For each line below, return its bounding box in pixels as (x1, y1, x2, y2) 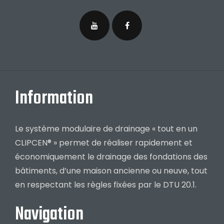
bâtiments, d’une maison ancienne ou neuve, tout (15, 165, 207, 177)
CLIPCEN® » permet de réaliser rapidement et (15, 137, 192, 149)
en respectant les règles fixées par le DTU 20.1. (15, 179, 196, 191)
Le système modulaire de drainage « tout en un (15, 123, 197, 135)
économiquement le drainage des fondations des (15, 151, 207, 163)
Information (15, 84, 93, 113)
